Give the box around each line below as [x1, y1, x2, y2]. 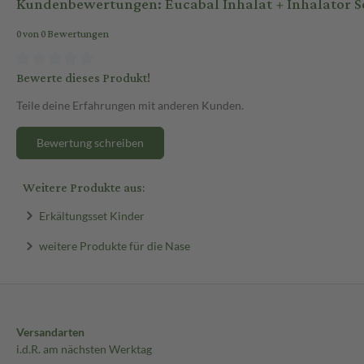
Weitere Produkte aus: [23, 175, 145, 200]
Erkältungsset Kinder [38, 208, 145, 223]
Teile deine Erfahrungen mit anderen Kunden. [16, 97, 244, 112]
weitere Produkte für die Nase [38, 238, 190, 253]
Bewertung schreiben [37, 135, 144, 149]
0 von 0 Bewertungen [16, 25, 109, 45]
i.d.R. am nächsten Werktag [16, 342, 152, 356]
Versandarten [16, 325, 84, 339]
